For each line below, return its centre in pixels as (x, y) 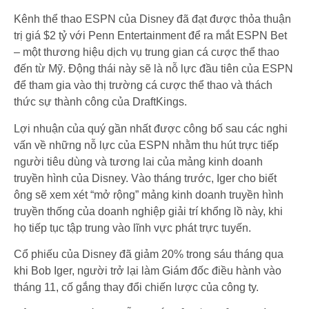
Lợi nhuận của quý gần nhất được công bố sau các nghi (151, 128)
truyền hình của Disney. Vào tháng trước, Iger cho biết (145, 178)
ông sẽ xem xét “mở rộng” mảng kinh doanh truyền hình (149, 195)
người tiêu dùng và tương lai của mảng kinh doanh (138, 161)
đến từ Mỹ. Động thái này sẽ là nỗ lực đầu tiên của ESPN (153, 69)
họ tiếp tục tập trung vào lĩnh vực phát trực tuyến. (132, 228)
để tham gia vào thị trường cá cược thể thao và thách (143, 86)
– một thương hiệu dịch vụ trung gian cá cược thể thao (147, 52)
